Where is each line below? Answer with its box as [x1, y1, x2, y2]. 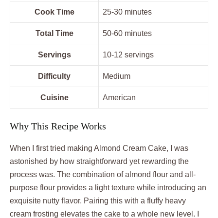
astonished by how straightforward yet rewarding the [10, 157, 189, 165]
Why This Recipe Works [10, 121, 106, 131]
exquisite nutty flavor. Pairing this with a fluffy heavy [10, 197, 186, 205]
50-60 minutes [103, 29, 152, 37]
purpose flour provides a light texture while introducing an [10, 183, 206, 192]
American [103, 93, 136, 102]
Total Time [35, 29, 73, 37]
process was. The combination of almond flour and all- [10, 170, 196, 179]
